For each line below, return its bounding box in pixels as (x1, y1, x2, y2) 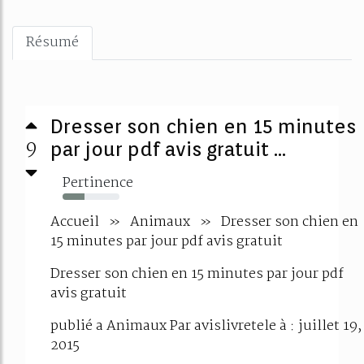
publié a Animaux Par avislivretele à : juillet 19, (50, 315, 362, 337)
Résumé (26, 32, 79, 54)
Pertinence (63, 172, 133, 194)
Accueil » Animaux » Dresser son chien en (50, 211, 358, 233)
